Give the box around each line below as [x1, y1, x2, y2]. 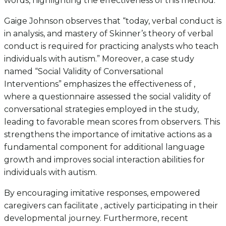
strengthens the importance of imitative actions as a [4, 129, 212, 139]
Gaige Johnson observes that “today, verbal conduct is [4, 16, 221, 26]
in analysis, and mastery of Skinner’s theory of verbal [4, 28, 213, 38]
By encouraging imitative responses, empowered [4, 188, 200, 198]
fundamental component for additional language [4, 142, 205, 152]
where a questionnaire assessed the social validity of [4, 91, 211, 101]
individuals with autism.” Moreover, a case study [4, 53, 194, 64]
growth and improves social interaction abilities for [4, 154, 205, 164]
